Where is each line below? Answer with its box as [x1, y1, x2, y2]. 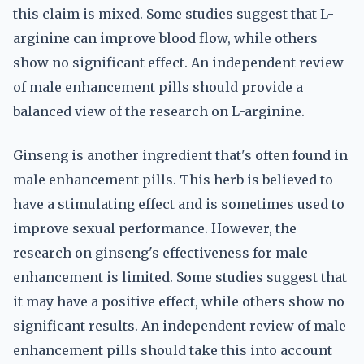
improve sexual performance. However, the [13, 220, 297, 236]
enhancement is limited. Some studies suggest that [13, 269, 347, 285]
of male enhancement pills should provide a [13, 79, 303, 95]
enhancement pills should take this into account [13, 342, 332, 358]
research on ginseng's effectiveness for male [13, 245, 308, 261]
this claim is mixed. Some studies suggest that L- [13, 6, 334, 22]
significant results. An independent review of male [13, 318, 346, 334]
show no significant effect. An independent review [13, 54, 344, 71]
